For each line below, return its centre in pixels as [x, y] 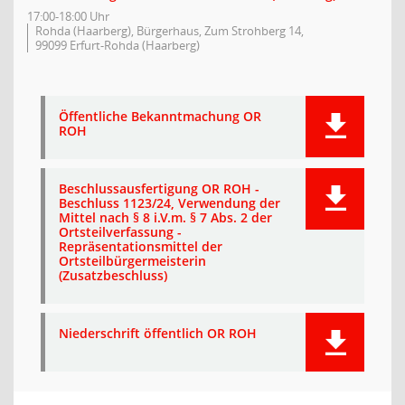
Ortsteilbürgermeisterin [132, 261]
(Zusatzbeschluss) [113, 275]
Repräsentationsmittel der [141, 246]
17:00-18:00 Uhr [68, 16]
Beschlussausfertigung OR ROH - [159, 188]
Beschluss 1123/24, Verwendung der [170, 203]
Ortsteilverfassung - [120, 232]
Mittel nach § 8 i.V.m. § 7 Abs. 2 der [165, 217]
